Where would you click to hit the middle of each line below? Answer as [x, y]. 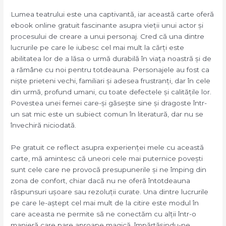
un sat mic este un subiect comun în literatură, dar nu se [107, 114]
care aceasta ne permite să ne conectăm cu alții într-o [104, 214]
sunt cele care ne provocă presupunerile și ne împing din [109, 170]
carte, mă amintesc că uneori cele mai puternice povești [107, 159]
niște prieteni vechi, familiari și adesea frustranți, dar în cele [111, 81]
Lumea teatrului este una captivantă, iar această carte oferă [112, 14]
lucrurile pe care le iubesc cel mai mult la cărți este [98, 48]
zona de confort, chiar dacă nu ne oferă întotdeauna [101, 181]
